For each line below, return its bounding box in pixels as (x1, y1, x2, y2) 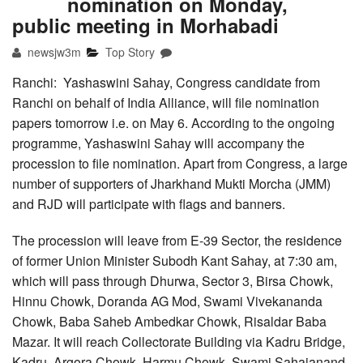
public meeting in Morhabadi (12, 11, 279, 39)
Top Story (105, 43, 156, 60)
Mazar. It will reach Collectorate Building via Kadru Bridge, (12, 331, 345, 351)
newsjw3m (24, 43, 82, 60)
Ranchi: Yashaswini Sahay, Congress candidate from (12, 72, 320, 92)
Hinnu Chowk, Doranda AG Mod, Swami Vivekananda (12, 291, 322, 310)
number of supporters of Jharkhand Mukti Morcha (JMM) (12, 173, 331, 193)
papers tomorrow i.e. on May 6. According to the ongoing (12, 113, 335, 132)
